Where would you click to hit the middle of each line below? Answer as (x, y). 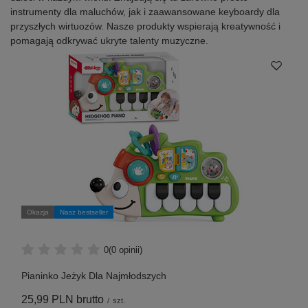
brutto (89, 300)
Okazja (38, 212)
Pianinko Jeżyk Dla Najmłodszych (94, 276)
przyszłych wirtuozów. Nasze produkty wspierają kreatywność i (145, 26)
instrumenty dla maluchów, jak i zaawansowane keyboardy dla (145, 12)
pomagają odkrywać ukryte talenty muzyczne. (109, 41)
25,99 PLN (47, 300)
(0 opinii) (125, 250)
